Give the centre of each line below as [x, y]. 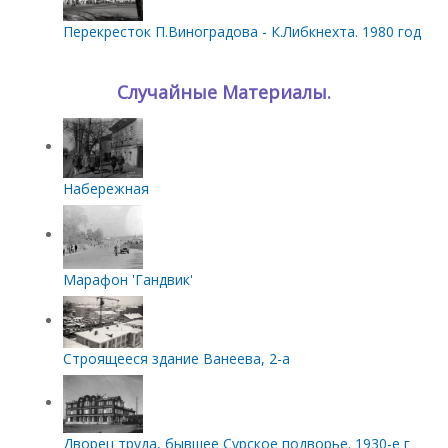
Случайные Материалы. [224, 91]
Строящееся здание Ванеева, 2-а [176, 358]
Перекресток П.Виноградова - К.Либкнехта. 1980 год [241, 31]
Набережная [105, 188]
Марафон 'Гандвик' [127, 279]
